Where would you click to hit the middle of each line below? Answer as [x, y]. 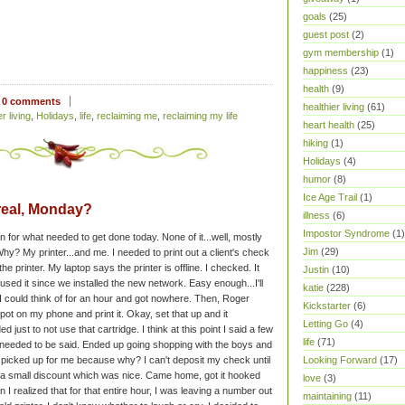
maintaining [327, 396]
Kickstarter [327, 306]
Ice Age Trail [330, 197]
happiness [325, 71]
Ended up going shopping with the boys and [177, 345]
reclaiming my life [200, 116]
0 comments [31, 102]
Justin [316, 269]
